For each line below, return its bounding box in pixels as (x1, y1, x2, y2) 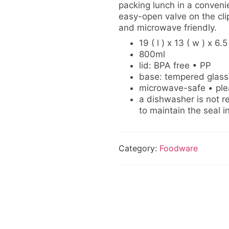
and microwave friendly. (118, 22, 217, 33)
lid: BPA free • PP (139, 60, 211, 71)
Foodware (159, 143, 198, 153)
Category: (118, 143, 159, 153)
